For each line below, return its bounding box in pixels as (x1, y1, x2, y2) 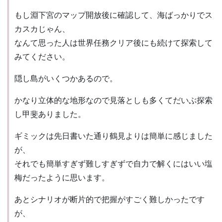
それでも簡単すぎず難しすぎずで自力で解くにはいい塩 (14, 160, 213, 168)
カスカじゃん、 (14, 25, 70, 33)
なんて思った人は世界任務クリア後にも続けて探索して (14, 39, 213, 47)
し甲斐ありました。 (14, 110, 86, 118)
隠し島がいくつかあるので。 (14, 74, 117, 83)
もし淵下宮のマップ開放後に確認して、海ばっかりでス (14, 11, 213, 19)
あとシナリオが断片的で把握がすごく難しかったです (14, 195, 205, 204)
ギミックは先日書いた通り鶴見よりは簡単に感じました (14, 132, 213, 140)
